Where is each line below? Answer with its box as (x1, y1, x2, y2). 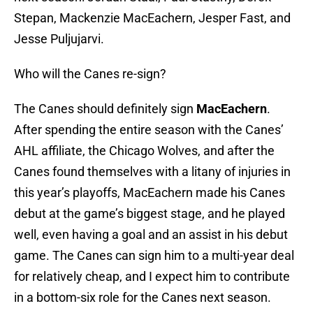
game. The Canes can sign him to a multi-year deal (14, 248, 294, 263)
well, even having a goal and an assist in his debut (14, 227, 288, 242)
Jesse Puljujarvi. (14, 31, 104, 47)
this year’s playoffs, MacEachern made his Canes (14, 185, 285, 201)
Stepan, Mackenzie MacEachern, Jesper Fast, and (14, 10, 291, 26)
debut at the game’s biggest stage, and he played (14, 206, 285, 221)
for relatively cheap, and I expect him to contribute (14, 269, 290, 284)
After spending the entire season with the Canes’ (14, 122, 284, 138)
